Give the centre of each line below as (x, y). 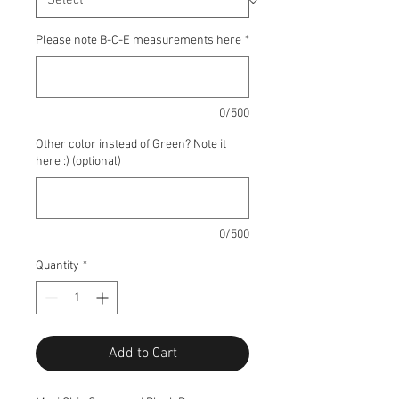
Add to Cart (142, 354)
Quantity (57, 266)
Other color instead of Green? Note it (131, 145)
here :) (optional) (78, 162)
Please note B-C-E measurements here (138, 41)
